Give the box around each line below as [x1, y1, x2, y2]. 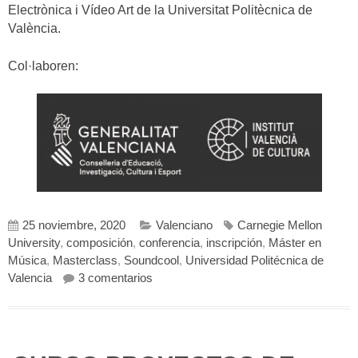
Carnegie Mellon [237, 218, 322, 232]
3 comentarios [78, 271, 153, 284]
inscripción [206, 236, 262, 249]
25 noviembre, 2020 [22, 218, 125, 232]
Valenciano [156, 218, 213, 232]
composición [66, 236, 133, 249]
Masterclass [53, 253, 117, 267]
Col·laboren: [8, 58, 78, 73]
